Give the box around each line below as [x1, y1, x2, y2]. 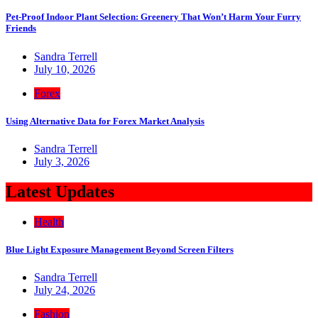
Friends [6, 23, 36, 34]
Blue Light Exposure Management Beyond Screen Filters [6, 243, 234, 255]
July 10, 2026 [34, 62, 95, 75]
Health [34, 215, 64, 228]
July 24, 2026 [34, 284, 95, 297]
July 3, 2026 [34, 155, 89, 168]
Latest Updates [6, 182, 114, 201]
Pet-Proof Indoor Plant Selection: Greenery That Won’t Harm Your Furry [6, 11, 301, 23]
